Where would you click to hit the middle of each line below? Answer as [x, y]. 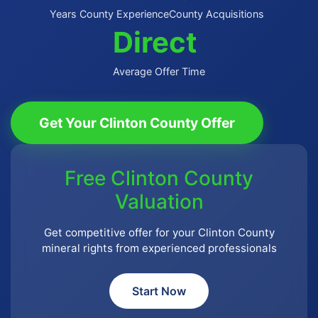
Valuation [159, 202]
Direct [155, 42]
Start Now [159, 291]
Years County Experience [109, 14]
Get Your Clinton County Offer [137, 123]
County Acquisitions [216, 14]
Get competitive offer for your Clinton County [159, 232]
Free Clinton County [159, 178]
